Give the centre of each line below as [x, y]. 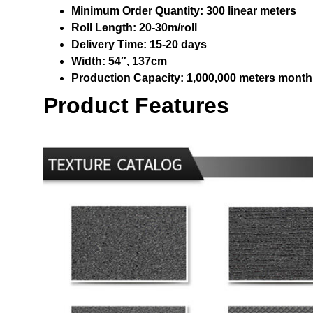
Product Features [136, 106]
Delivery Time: [109, 45]
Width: [88, 61]
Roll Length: [104, 28]
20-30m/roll [167, 28]
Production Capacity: [128, 78]
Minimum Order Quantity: [137, 11]
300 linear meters [250, 11]
